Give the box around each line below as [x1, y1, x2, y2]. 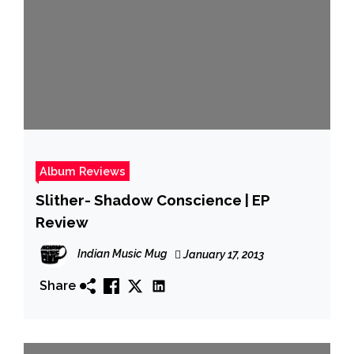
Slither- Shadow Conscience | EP [36, 190, 270, 209]
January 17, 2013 [181, 247, 264, 261]
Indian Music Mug [77, 247, 167, 260]
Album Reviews [40, 164, 126, 178]
